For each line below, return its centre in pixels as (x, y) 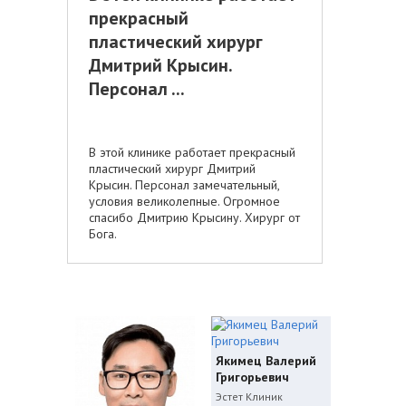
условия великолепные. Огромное (184, 202)
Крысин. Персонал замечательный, (184, 185)
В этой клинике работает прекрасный (192, 153)
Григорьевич (252, 377)
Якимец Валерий (266, 361)
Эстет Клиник (249, 397)
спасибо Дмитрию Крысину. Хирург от (194, 218)
